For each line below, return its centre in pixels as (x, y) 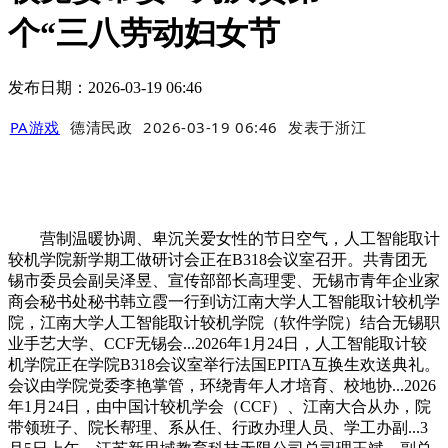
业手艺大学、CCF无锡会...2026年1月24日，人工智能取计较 (217, 344)
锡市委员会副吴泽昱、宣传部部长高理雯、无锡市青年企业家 (224, 281)
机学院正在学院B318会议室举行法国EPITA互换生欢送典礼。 (224, 365)
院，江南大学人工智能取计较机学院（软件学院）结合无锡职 (224, 323)
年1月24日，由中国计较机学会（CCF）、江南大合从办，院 (219, 407)
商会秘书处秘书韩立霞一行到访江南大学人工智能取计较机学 (224, 302)
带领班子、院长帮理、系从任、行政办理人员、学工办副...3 (218, 428)
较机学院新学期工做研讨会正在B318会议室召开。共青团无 (217, 260)
